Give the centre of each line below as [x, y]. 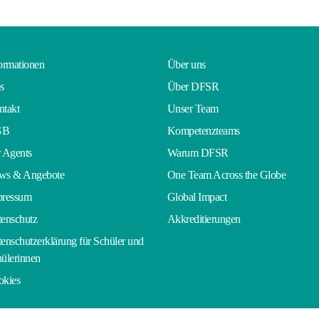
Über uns [186, 64]
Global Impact [197, 197]
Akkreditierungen [204, 219]
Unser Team [193, 109]
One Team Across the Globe [226, 175]
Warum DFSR [198, 153]
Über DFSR [193, 87]
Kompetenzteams [203, 131]
